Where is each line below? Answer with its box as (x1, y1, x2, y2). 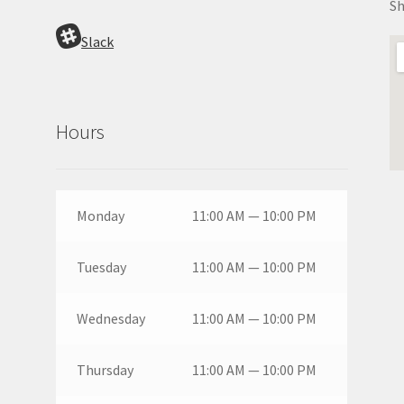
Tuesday (76, 257, 126, 276)
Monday (76, 206, 124, 225)
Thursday (76, 360, 133, 379)
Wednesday (76, 308, 145, 327)
